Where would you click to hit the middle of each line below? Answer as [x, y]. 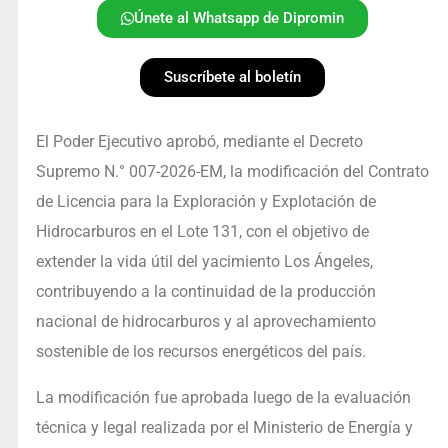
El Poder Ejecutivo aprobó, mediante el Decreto [199, 142]
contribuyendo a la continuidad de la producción [205, 292]
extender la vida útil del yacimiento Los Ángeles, [204, 262]
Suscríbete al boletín [233, 77]
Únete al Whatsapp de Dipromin [239, 18]
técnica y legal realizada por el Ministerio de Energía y [224, 428]
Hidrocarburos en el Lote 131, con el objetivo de [202, 232]
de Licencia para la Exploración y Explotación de [205, 202]
